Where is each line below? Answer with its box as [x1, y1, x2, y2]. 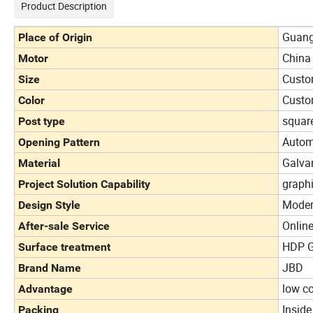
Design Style [18, 198, 80, 212]
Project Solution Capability [18, 177, 150, 191]
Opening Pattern [18, 136, 100, 150]
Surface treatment [18, 240, 110, 254]
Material [18, 156, 60, 170]
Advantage [18, 282, 73, 296]
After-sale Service [18, 219, 110, 233]
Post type [18, 115, 65, 129]
